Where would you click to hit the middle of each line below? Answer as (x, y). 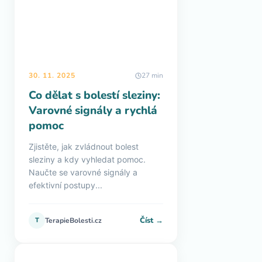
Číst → (151, 220)
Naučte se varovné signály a (83, 172)
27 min (152, 75)
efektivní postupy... (65, 185)
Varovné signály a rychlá (93, 111)
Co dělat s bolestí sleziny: (94, 95)
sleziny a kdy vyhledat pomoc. (87, 159)
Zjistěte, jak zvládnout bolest (84, 146)
